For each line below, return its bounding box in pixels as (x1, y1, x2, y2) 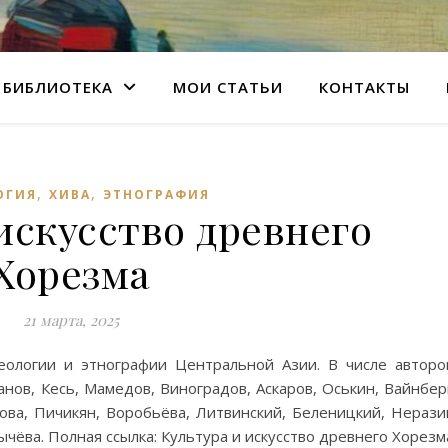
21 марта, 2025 (22, 310, 119, 330)
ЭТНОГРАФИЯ (103, 186, 210, 203)
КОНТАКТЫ (319, 77, 410, 97)
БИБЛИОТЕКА (3, 77, 113, 97)
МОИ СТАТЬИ (173, 77, 283, 97)
